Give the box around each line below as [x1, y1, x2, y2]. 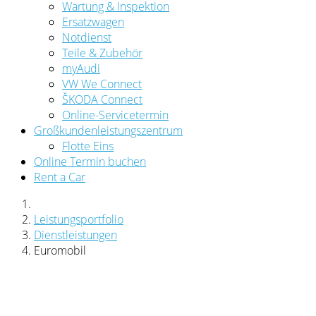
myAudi [62, 60, 100, 76]
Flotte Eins [62, 138, 114, 154]
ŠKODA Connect [62, 91, 142, 107]
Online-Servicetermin [62, 107, 169, 123]
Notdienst [62, 29, 111, 45]
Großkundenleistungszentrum [34, 122, 183, 138]
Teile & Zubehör [62, 44, 142, 61]
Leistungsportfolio [34, 211, 123, 227]
